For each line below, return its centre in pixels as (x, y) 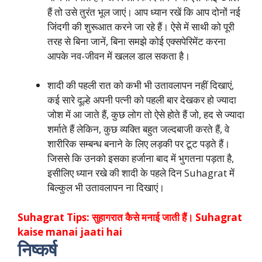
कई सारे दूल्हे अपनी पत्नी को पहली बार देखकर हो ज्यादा (142, 100)
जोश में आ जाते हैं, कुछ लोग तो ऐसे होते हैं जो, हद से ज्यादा (146, 114)
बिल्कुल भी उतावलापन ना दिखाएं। (106, 187)
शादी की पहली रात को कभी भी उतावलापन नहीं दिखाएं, (141, 85)
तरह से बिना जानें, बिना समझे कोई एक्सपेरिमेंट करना (137, 41)
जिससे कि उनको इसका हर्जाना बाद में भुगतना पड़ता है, (141, 158)
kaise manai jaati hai (70, 232)
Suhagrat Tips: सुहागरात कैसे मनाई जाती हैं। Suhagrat (130, 217)
